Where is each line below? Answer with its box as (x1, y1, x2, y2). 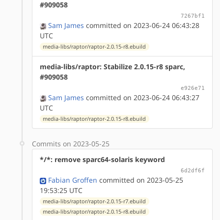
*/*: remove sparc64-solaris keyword (40, 154, 165, 164)
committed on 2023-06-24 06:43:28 (84, 20, 199, 30)
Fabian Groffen (48, 175, 97, 185)
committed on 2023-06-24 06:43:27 (84, 92, 199, 102)
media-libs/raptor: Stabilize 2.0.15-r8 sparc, (40, 61, 185, 71)
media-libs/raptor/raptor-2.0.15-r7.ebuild (43, 197, 146, 205)
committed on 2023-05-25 (97, 175, 183, 185)
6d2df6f (181, 166, 205, 174)
